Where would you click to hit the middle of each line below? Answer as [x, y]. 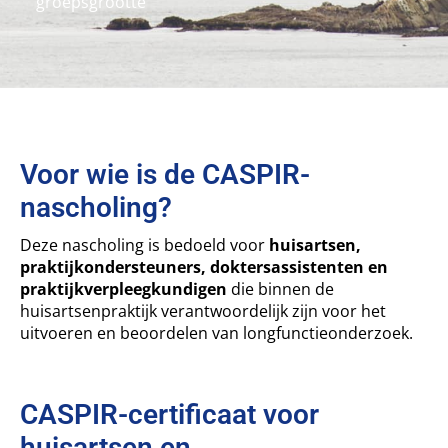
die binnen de [280, 289]
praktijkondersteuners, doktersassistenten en [204, 267]
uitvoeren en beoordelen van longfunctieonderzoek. [216, 333]
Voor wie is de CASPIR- [165, 175]
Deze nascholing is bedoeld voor [144, 245]
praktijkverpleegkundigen [123, 289]
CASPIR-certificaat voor [169, 415]
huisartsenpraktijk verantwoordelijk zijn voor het [203, 311]
